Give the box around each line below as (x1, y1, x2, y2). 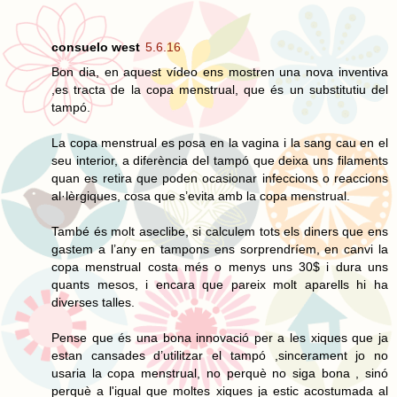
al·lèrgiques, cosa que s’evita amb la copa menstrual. (51, 188, 350, 203)
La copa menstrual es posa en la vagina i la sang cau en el (51, 135, 388, 150)
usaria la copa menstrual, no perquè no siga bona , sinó (51, 365, 388, 380)
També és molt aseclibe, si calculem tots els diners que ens (51, 223, 388, 238)
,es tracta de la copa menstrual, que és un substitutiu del (51, 82, 388, 97)
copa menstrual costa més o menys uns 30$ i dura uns (51, 259, 388, 274)
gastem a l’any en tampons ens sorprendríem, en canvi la (51, 241, 388, 256)
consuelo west (51, 39, 140, 54)
